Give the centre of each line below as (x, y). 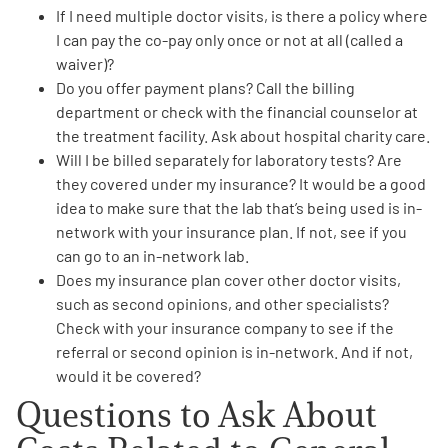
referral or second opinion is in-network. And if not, (234, 351)
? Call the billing (300, 87)
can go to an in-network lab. (152, 255)
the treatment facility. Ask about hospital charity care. (243, 135)
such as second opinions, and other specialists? (222, 303)
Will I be (84, 159)
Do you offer (100, 87)
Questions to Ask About (196, 413)
